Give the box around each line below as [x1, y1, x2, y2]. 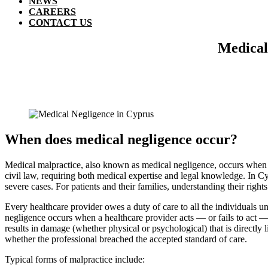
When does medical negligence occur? [5, 131, 237, 147]
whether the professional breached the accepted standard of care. [5, 233, 247, 244]
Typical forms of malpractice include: [5, 254, 145, 264]
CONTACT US [29, 17, 92, 28]
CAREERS [29, 7, 76, 17]
